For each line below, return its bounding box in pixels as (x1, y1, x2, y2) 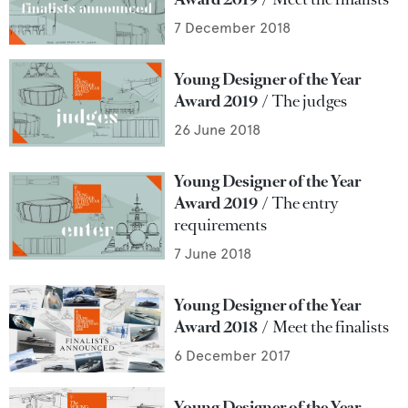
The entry (272, 192, 340, 214)
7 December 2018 (174, 19, 291, 36)
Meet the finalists (272, 316, 390, 338)
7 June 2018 (174, 245, 252, 262)
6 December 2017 (174, 347, 291, 364)
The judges (272, 90, 348, 112)
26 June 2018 (174, 121, 261, 138)
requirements (174, 214, 268, 236)
